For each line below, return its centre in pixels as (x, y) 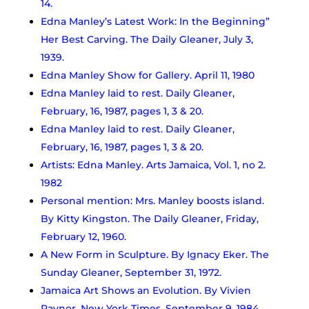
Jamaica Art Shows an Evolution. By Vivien (146, 290)
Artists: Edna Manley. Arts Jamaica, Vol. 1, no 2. (153, 165)
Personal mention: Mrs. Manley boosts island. (152, 200)
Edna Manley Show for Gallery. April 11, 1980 (147, 75)
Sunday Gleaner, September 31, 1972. (131, 272)
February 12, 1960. (83, 236)
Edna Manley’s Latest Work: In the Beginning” (155, 21)
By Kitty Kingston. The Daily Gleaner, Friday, (149, 218)
